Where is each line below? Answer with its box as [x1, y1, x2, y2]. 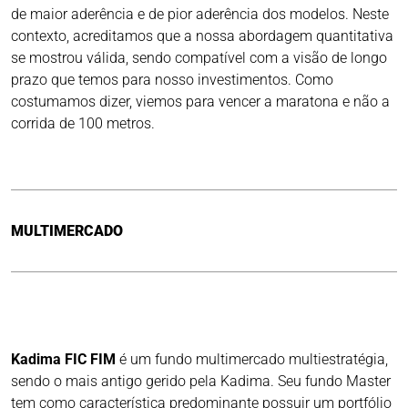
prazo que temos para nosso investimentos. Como [11, 71, 333, 89]
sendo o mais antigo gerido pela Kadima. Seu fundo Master [11, 372, 391, 391]
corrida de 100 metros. [11, 115, 155, 133]
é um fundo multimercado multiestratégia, [116, 351, 388, 369]
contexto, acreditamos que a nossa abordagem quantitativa [11, 27, 393, 46]
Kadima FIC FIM [11, 351, 116, 369]
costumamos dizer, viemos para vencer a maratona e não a [11, 93, 390, 111]
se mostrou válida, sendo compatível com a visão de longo [11, 49, 387, 67]
